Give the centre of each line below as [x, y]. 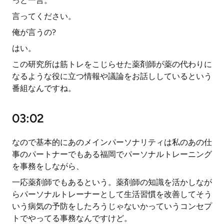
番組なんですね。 [44, 88]
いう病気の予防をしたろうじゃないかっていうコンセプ [112, 206]
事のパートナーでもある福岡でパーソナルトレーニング [112, 154]
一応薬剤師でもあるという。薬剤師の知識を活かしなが [112, 182]
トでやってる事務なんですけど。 [72, 218]
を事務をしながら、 [48, 166]
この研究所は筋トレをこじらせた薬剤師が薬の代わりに [112, 64]
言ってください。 [44, 16]
